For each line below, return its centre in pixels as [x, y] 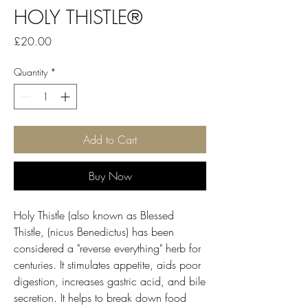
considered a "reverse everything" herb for [107, 248]
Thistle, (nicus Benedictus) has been [94, 232]
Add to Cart [110, 140]
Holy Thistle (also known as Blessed [94, 215]
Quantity [31, 72]
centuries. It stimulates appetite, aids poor [107, 265]
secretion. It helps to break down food [100, 298]
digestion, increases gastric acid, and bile [110, 281]
